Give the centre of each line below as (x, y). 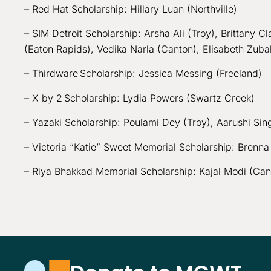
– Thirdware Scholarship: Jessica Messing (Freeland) (145, 73)
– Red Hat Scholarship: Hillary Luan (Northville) (132, 9)
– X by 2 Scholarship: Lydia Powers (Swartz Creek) (141, 98)
